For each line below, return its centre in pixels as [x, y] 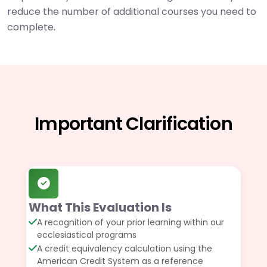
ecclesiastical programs [87, 235]
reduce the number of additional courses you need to [132, 12]
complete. [31, 27]
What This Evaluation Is [100, 208]
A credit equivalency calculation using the [125, 249]
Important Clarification [133, 124]
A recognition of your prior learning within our [131, 223]
